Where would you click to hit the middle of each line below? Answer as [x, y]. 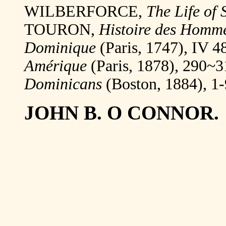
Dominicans [63, 84]
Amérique [58, 66]
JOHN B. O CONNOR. [122, 112]
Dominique [60, 47]
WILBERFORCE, [85, 11]
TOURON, [62, 29]
